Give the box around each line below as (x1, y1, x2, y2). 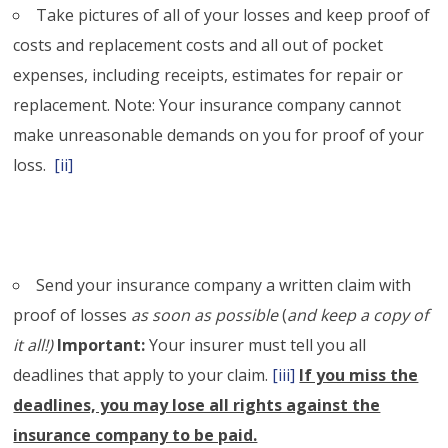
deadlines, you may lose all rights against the (13, 393, 381, 416)
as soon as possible (131, 303, 279, 326)
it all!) (13, 333, 54, 356)
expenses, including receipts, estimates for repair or (13, 63, 404, 86)
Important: (57, 333, 146, 356)
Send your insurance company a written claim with (36, 273, 412, 296)
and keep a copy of (287, 303, 429, 326)
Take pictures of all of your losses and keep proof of (36, 3, 431, 26)
